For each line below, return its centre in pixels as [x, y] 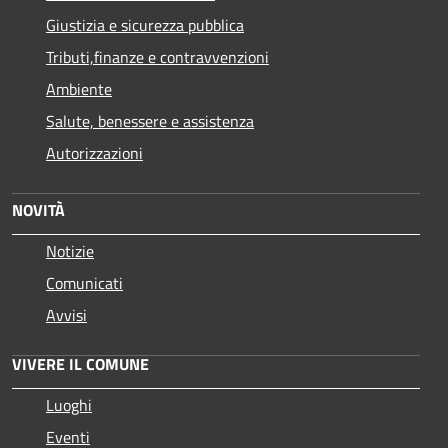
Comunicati [84, 282]
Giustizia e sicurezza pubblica [145, 24]
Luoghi [69, 404]
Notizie [70, 250]
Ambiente [79, 88]
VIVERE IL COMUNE [80, 363]
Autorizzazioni [94, 152]
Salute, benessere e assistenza [150, 120]
